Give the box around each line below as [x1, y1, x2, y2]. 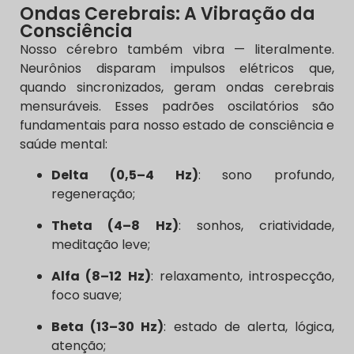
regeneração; [51, 184, 135, 203]
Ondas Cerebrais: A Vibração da [20, 2, 315, 27]
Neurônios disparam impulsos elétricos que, [20, 59, 334, 78]
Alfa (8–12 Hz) [51, 266, 151, 285]
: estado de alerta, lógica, [164, 317, 335, 336]
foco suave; [51, 285, 122, 304]
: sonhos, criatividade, [178, 216, 334, 235]
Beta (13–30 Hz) [51, 317, 164, 336]
